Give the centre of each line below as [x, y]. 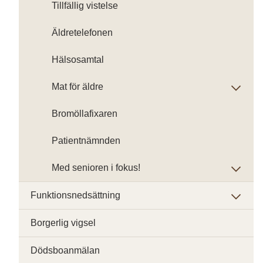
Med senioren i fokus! [96, 168]
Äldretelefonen [82, 33]
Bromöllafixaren [85, 114]
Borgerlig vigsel [63, 223]
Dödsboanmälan [65, 250]
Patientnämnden [86, 141]
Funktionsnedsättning [75, 195]
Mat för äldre [77, 87]
